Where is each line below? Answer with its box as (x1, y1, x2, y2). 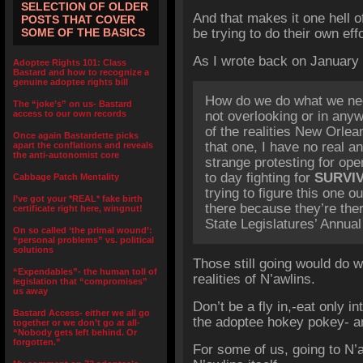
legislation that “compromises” (13, 276, 147, 286)
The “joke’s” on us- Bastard (13, 99, 132, 109)
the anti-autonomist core (13, 150, 119, 160)
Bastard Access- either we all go (13, 308, 150, 318)
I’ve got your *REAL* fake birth (13, 194, 143, 203)
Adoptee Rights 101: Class (13, 58, 126, 67)
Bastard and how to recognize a (13, 67, 149, 77)
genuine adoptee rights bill (13, 77, 128, 87)
